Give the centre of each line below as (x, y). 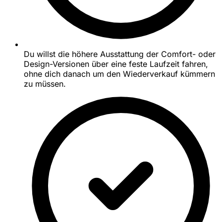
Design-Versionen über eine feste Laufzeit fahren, (116, 64)
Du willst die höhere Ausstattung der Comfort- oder (120, 54)
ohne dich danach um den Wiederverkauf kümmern (119, 74)
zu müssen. (45, 83)
